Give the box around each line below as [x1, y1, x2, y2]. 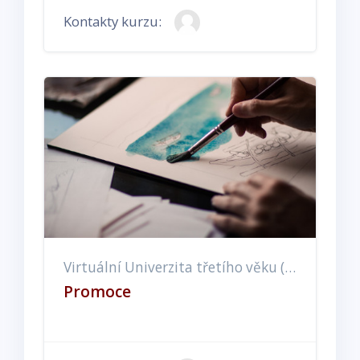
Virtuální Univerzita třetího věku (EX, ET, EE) [284, 257, 296, 276]
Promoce [63, 280, 131, 302]
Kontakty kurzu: [63, 12, 162, 31]
